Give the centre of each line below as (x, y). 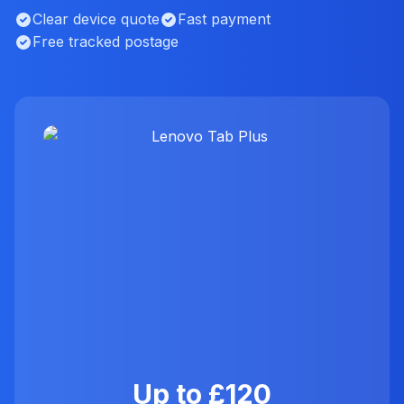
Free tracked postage (106, 41)
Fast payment (224, 19)
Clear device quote (96, 19)
